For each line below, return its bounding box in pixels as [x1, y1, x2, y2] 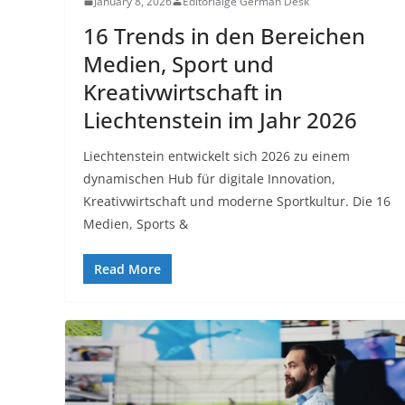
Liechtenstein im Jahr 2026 [83, 104, 357, 135]
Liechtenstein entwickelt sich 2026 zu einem [83, 146, 350, 165]
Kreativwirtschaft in [83, 76, 283, 107]
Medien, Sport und [83, 48, 274, 79]
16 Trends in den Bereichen [83, 20, 365, 51]
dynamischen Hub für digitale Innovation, [83, 169, 335, 187]
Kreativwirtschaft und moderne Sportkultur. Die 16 [83, 192, 391, 210]
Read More [94, 259, 161, 278]
